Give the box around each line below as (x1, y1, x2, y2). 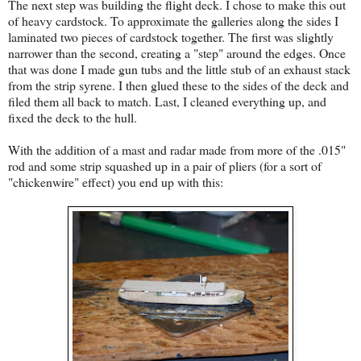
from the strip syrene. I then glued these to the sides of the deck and (8, 77, 349, 94)
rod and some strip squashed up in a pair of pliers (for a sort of (8, 157, 322, 175)
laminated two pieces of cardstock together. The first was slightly (8, 28, 334, 46)
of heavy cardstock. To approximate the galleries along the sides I (8, 12, 338, 30)
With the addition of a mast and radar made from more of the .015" (8, 141, 346, 159)
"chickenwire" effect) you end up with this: (8, 173, 223, 191)
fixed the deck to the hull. (8, 109, 137, 127)
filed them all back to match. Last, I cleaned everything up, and (8, 93, 326, 110)
